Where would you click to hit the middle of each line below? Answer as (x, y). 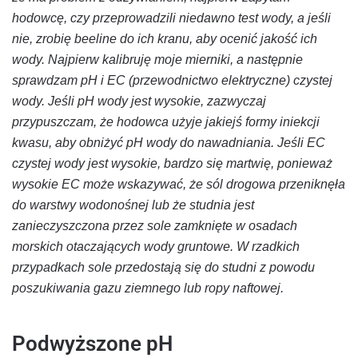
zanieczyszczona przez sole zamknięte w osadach (155, 225)
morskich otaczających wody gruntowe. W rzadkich (156, 246)
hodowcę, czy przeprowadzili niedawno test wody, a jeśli (171, 18)
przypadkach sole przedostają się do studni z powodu (163, 267)
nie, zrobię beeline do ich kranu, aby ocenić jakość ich (165, 38)
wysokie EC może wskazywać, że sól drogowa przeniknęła (179, 184)
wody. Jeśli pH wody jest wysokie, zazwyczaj (139, 101)
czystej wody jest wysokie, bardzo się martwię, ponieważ (172, 163)
